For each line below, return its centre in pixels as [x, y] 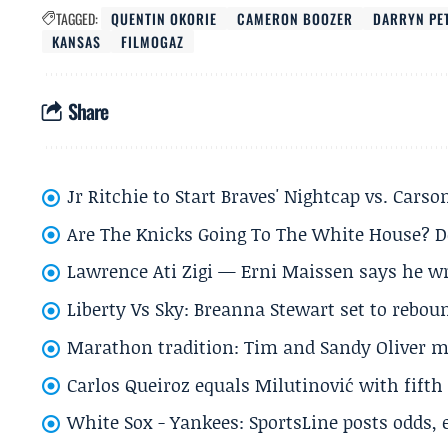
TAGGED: [77, 18]
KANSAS [77, 41]
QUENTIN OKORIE [164, 18]
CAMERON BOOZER [295, 18]
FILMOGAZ [153, 41]
